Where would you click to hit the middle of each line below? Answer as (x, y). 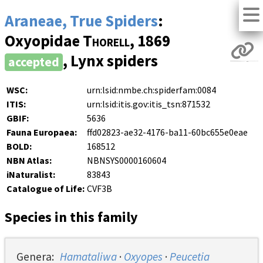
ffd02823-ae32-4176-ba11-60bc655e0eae (167, 132)
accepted (34, 62)
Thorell (106, 41)
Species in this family (71, 217)
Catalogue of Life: (45, 188)
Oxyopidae (44, 41)
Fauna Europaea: (42, 132)
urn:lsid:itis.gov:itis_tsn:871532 (149, 104)
